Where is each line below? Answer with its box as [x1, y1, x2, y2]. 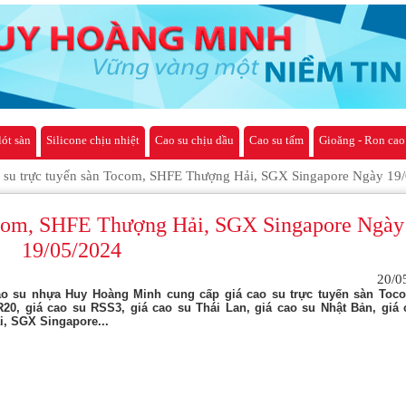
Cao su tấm [249, 133, 304, 147]
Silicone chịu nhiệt [46, 133, 140, 147]
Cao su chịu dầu [155, 133, 234, 147]
